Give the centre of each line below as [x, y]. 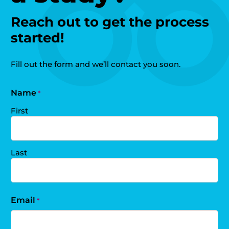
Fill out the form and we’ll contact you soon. [96, 64]
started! [38, 38]
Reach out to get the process [110, 22]
